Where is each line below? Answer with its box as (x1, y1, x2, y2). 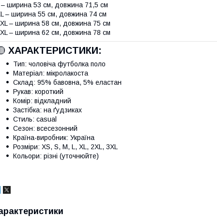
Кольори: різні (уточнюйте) (13, 152, 99, 160)
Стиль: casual (13, 115, 57, 123)
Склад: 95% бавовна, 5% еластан (13, 78, 122, 86)
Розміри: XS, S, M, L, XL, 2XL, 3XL (13, 142, 118, 151)
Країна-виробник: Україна (13, 133, 94, 141)
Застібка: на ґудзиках (13, 106, 82, 114)
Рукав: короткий (13, 87, 63, 95)
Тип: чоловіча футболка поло (13, 60, 106, 68)
